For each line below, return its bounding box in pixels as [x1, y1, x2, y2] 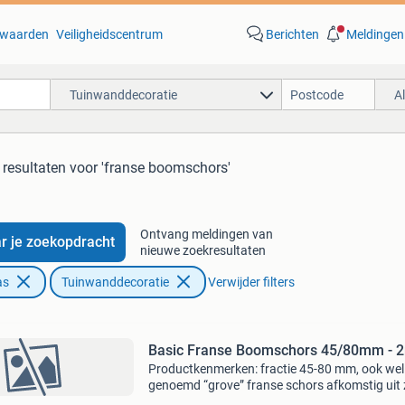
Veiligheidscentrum [55, 27, 163, 42]
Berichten [265, 27, 319, 42]
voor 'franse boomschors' [70, 159, 231, 176]
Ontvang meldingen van [139, 227, 273, 241]
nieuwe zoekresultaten [139, 243, 266, 258]
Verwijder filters [207, 275, 295, 289]
